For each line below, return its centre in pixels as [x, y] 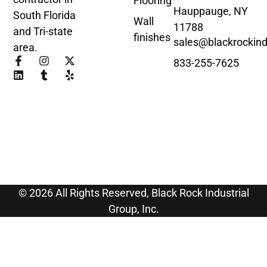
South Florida [45, 15]
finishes [152, 38]
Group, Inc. [133, 209]
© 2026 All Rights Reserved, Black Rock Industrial [133, 193]
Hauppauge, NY [211, 11]
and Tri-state [43, 31]
